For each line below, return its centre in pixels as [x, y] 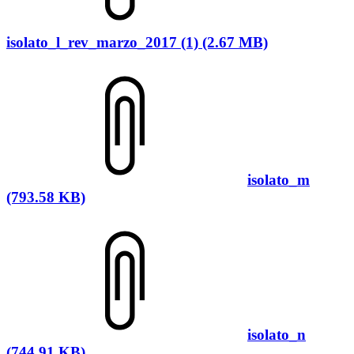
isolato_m [279, 180]
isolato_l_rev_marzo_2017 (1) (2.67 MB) [137, 43]
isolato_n [277, 334]
